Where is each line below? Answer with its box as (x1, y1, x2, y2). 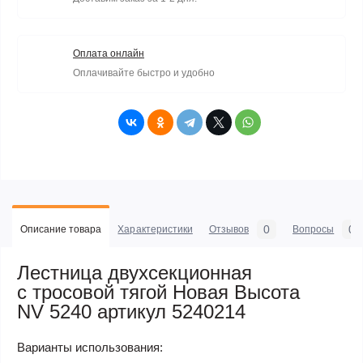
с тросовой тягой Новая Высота (17, 280, 300, 303)
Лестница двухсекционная (17, 261, 252, 284)
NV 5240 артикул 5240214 (17, 300, 246, 322)
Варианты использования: (17, 340, 163, 354)
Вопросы (293, 223, 335, 235)
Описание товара (20, 223, 102, 235)
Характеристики (117, 223, 193, 235)
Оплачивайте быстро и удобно (73, 66, 215, 79)
